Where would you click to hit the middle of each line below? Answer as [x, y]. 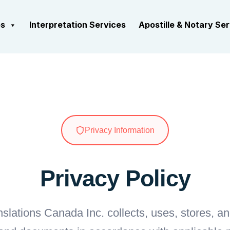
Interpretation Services [78, 25]
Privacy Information [120, 130]
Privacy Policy [115, 178]
